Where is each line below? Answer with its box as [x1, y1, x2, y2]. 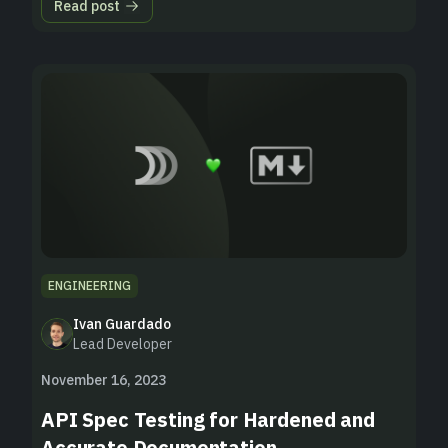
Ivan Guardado [73, 314, 171, 333]
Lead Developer [73, 334, 172, 353]
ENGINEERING [48, 277, 132, 293]
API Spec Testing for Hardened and [41, 405, 375, 433]
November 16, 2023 [41, 370, 166, 389]
